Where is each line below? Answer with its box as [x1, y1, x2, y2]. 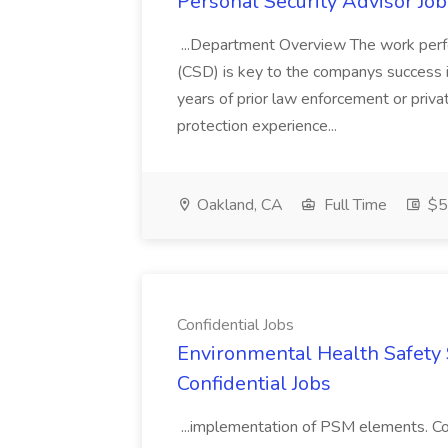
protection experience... [177, 115, 341, 137]
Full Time [320, 194, 387, 216]
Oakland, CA [193, 194, 283, 216]
